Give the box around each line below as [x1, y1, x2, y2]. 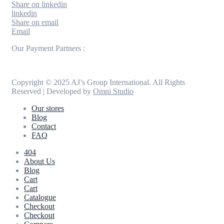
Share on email [11, 17, 58, 26]
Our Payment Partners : [11, 43, 85, 52]
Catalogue [24, 192, 56, 201]
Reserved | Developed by [11, 86, 93, 95]
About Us [24, 156, 55, 165]
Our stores [31, 103, 64, 112]
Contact [31, 121, 56, 130]
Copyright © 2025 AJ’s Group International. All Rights [11, 77, 185, 86]
